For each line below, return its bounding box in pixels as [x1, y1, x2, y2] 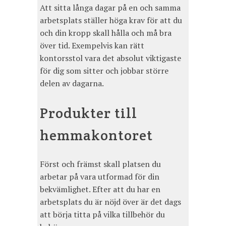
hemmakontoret [40, 126, 153, 144]
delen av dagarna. [40, 77, 104, 89]
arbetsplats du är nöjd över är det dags [40, 196, 181, 208]
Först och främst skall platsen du [40, 158, 161, 170]
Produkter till [40, 103, 137, 122]
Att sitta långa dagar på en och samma [40, 2, 181, 13]
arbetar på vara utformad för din [40, 171, 159, 183]
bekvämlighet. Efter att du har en [40, 184, 160, 195]
